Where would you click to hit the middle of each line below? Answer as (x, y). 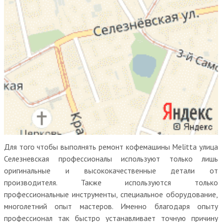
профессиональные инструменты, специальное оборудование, (111, 194)
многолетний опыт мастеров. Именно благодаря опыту (111, 206)
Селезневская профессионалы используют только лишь (111, 159)
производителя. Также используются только (111, 182)
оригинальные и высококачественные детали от (111, 170)
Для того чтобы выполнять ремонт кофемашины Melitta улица (111, 147)
